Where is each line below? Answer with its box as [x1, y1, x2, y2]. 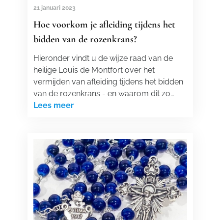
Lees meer [33, 101, 74, 110]
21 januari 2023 [33, 4, 76, 11]
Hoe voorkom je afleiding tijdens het [33, 19, 175, 30]
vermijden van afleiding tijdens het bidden [33, 77, 183, 86]
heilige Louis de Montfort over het [33, 65, 155, 75]
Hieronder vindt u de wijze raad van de [33, 54, 173, 63]
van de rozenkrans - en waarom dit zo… [33, 89, 174, 98]
